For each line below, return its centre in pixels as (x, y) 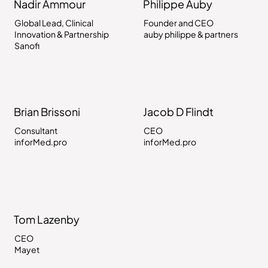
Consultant (36, 130)
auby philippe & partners (191, 34)
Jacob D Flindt (178, 111)
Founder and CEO (179, 22)
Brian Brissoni (47, 111)
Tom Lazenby (46, 219)
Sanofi (27, 45)
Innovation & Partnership (61, 34)
